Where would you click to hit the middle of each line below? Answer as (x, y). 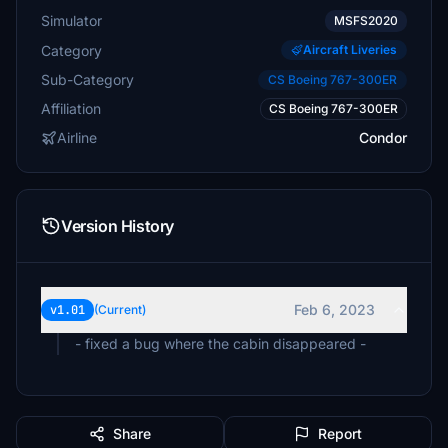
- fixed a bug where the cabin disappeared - (220, 343)
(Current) (120, 309)
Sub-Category (87, 79)
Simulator (71, 20)
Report (340, 433)
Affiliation (71, 108)
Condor (383, 137)
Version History (117, 226)
